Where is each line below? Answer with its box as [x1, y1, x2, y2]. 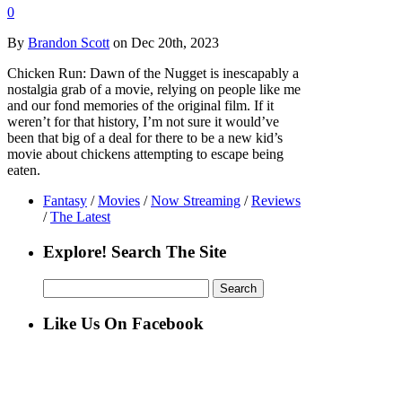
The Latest [50, 209, 110, 225]
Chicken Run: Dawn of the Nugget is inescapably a [7, 66, 299, 82]
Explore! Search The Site [43, 242, 226, 262]
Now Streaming [151, 193, 240, 209]
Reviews [251, 193, 301, 209]
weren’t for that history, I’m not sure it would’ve [7, 114, 279, 130]
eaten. [7, 162, 40, 179]
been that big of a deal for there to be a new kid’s [7, 130, 283, 146]
